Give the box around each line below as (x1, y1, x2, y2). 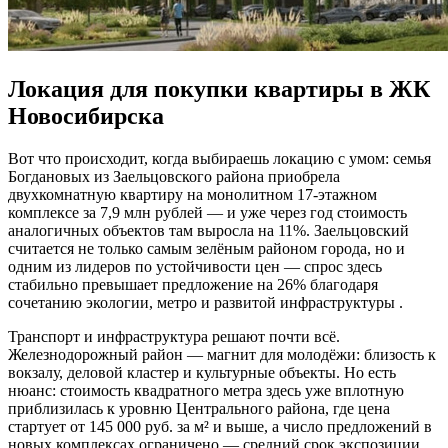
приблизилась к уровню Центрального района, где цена (8, 400, 390, 418)
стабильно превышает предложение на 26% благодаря (8, 276, 378, 294)
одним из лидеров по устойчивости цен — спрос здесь (8, 258, 382, 276)
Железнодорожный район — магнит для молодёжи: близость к (8, 346, 436, 364)
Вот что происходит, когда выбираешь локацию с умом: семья (8, 150, 431, 168)
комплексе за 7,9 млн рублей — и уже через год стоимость (8, 204, 407, 222)
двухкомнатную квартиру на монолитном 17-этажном (8, 186, 377, 204)
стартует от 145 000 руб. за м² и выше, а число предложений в (8, 418, 432, 436)
